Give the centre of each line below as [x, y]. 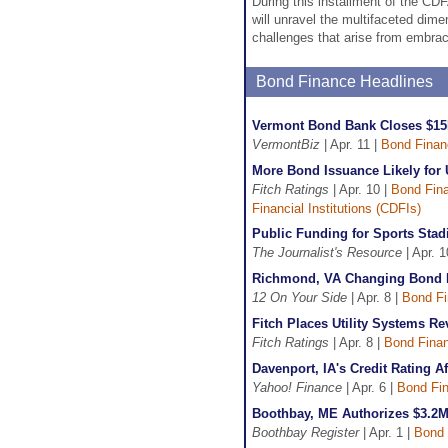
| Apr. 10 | [360, 189]
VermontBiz [286, 144]
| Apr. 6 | [369, 387]
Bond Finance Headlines [344, 81]
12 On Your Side [299, 297]
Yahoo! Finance [297, 387]
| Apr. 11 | [350, 144]
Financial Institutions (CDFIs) [336, 208]
